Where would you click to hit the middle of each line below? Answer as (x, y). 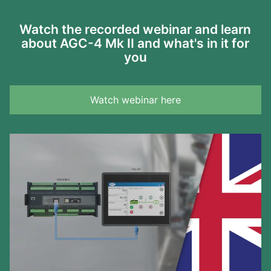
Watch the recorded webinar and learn (135, 30)
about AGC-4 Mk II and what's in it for (135, 44)
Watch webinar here (135, 100)
